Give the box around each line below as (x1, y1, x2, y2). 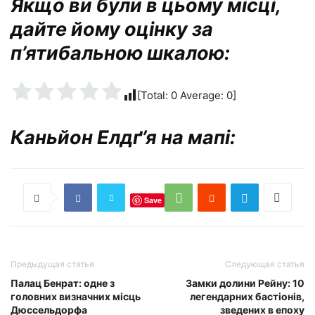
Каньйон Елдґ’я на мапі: (11, 126, 236, 150)
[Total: (137, 89, 171, 103)
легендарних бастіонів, (190, 290, 304, 303)
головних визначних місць (11, 290, 141, 303)
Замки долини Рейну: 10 (186, 277, 304, 290)
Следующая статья (225, 259, 304, 270)
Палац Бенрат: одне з (11, 277, 115, 290)
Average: (177, 89, 226, 103)
